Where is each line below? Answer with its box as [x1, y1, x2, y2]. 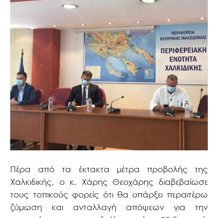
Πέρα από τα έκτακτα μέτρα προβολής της [10, 163, 208, 174]
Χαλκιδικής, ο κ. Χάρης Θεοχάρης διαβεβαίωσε [10, 176, 208, 187]
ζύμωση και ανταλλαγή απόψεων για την [10, 201, 208, 212]
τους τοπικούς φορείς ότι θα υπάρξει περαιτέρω [10, 189, 208, 200]
